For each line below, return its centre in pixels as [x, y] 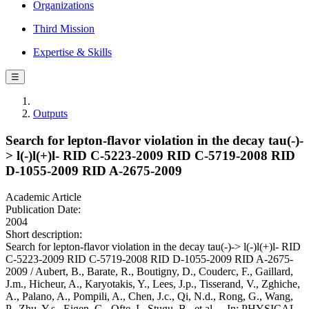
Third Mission [64, 29]
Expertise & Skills [72, 52]
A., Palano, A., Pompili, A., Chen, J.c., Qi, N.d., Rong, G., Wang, [149, 297]
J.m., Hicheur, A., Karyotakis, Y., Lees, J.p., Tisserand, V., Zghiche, [153, 284]
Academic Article [43, 197]
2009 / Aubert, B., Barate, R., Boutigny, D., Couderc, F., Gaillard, [149, 272]
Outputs [50, 113]
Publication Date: [43, 210]
